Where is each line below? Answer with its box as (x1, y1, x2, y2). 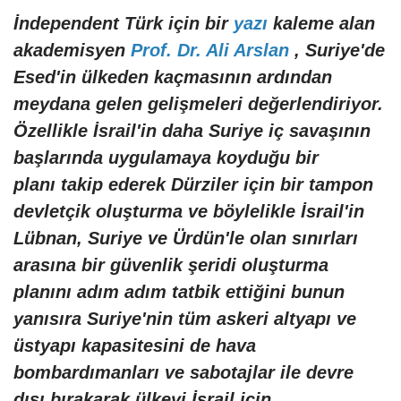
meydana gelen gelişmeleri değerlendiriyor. (13, 94, 383, 115)
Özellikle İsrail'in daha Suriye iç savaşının (13, 121, 371, 141)
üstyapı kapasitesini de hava (13, 336, 256, 356)
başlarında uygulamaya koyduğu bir (13, 148, 319, 168)
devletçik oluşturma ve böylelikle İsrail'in (13, 201, 364, 222)
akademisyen (13, 40, 131, 61)
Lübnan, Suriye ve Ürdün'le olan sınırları (13, 228, 358, 249)
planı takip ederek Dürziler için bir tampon (13, 175, 373, 195)
